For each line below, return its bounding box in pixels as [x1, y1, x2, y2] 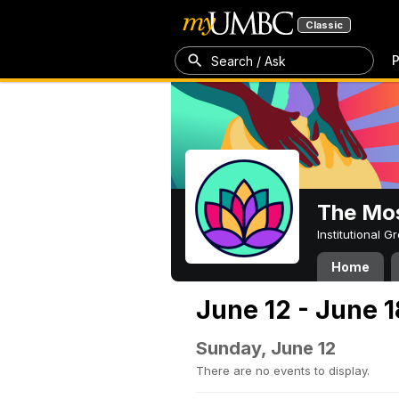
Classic [305, 19, 343, 31]
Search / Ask [211, 53, 286, 69]
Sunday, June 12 [196, 338, 336, 359]
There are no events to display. [196, 363, 370, 378]
